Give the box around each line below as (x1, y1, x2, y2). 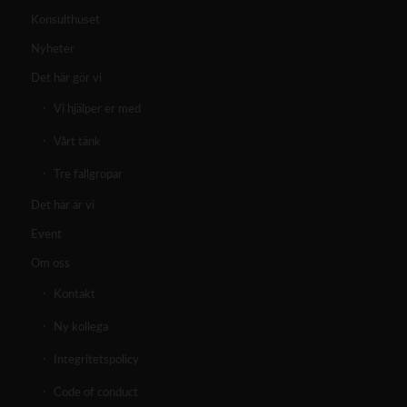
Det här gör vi (30, 73, 102, 85)
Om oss (30, 258, 70, 271)
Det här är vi (30, 200, 94, 213)
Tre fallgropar (53, 169, 123, 182)
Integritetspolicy (53, 354, 139, 367)
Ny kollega (53, 322, 108, 334)
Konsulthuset (30, 15, 100, 27)
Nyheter (30, 44, 74, 56)
